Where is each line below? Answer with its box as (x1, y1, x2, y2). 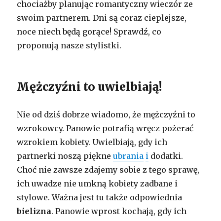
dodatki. (148, 150, 184, 161)
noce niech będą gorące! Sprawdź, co (17, 26, 162, 37)
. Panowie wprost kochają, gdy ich (51, 206, 187, 216)
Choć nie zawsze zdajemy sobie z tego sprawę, (17, 164, 200, 175)
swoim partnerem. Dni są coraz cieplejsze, (17, 12, 187, 23)
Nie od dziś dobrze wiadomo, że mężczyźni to (17, 109, 196, 119)
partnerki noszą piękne (17, 150, 113, 161)
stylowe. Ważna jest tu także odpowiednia (17, 192, 183, 202)
